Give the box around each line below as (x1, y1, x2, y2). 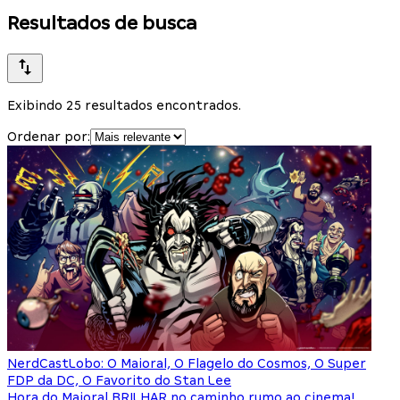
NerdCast (7, 356, 69, 371)
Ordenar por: (7, 129, 90, 145)
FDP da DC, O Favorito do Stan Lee (7, 373, 231, 388)
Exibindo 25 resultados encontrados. (7, 98, 241, 113)
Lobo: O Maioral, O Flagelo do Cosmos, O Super (69, 356, 366, 371)
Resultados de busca (7, 12, 196, 34)
